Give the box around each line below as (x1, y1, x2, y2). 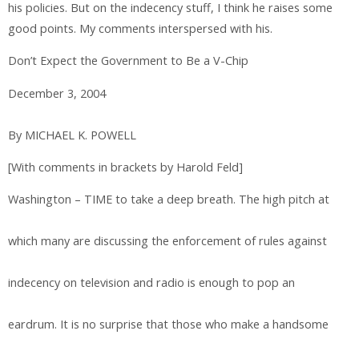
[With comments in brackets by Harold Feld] (8, 159, 243, 175)
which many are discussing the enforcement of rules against (8, 233, 327, 249)
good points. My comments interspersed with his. (8, 20, 272, 36)
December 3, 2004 (8, 85, 106, 101)
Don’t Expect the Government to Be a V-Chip (8, 53, 248, 69)
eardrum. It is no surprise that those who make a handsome (8, 317, 329, 333)
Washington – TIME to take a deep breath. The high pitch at (8, 192, 329, 208)
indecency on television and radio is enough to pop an (8, 275, 295, 291)
